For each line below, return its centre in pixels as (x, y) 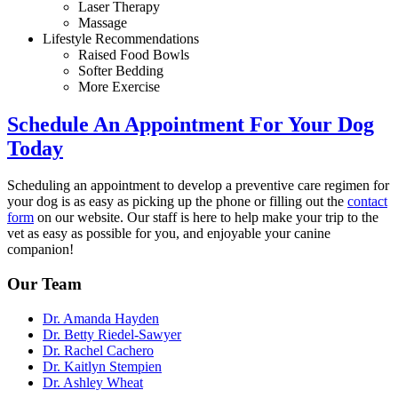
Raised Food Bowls (134, 54)
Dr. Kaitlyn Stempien (102, 366)
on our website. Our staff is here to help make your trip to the (206, 218)
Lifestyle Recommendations (121, 38)
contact (367, 202)
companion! (40, 250)
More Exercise (119, 86)
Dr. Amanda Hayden (101, 318)
